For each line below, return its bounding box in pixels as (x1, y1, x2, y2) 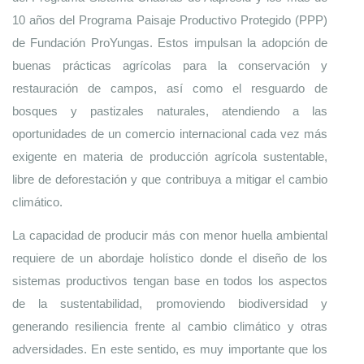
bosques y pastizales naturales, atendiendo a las (12, 104, 327, 118)
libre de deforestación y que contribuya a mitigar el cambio (12, 172, 327, 186)
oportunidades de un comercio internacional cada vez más (12, 127, 327, 141)
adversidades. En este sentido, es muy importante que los (12, 342, 327, 356)
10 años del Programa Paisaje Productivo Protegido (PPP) (12, 13, 327, 27)
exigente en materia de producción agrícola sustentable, (12, 149, 327, 163)
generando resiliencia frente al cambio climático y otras (12, 319, 327, 333)
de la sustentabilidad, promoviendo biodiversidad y (12, 297, 327, 310)
